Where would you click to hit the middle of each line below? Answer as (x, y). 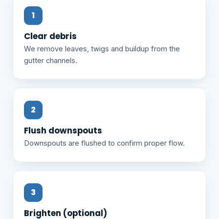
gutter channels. (51, 60)
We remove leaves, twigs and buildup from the (102, 49)
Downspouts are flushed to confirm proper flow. (104, 143)
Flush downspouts (63, 130)
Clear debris (50, 36)
